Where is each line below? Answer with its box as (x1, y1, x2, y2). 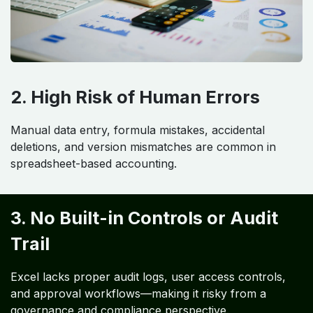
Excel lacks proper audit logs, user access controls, (10, 270, 286, 284)
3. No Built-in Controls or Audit (10, 208, 278, 229)
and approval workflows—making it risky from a (10, 286, 266, 301)
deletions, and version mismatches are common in (10, 140, 276, 154)
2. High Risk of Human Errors (10, 87, 260, 108)
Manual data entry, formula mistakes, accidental (10, 123, 265, 138)
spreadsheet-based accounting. (10, 156, 177, 171)
